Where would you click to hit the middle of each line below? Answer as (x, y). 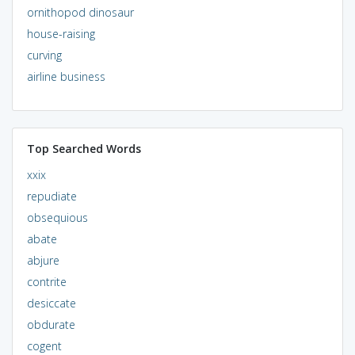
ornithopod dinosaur (80, 12)
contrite (46, 281)
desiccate (51, 303)
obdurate (51, 324)
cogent (44, 345)
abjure (43, 260)
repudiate (52, 196)
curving (44, 55)
